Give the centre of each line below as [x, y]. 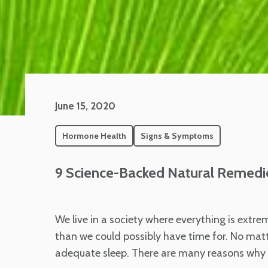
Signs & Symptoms [177, 136]
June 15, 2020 [85, 106]
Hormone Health [94, 136]
